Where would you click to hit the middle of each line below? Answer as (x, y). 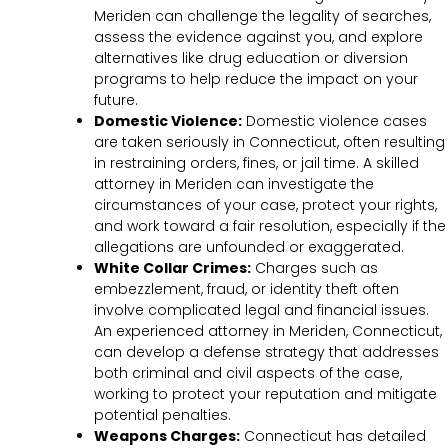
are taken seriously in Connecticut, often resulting (269, 142)
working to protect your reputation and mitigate (265, 394)
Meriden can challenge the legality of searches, (262, 16)
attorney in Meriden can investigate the (234, 184)
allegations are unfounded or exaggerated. (249, 247)
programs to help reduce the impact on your (256, 79)
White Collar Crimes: (172, 268)
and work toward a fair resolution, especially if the (270, 226)
